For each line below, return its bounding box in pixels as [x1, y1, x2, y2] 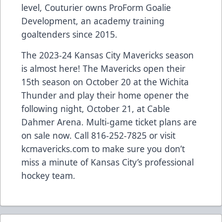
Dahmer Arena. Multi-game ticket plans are [21, 116, 197, 128]
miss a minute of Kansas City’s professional [21, 156, 194, 168]
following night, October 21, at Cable [21, 103, 170, 115]
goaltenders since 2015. [21, 28, 117, 41]
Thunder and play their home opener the [21, 89, 189, 102]
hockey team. [21, 169, 75, 182]
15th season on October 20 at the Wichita [21, 76, 189, 88]
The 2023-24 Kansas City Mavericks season [21, 49, 194, 61]
